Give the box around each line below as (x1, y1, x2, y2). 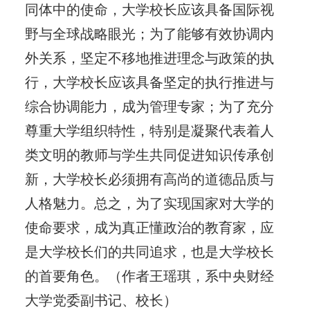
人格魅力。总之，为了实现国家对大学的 (24, 195, 274, 211)
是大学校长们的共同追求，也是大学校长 (24, 244, 274, 259)
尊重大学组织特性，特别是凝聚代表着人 (24, 122, 274, 138)
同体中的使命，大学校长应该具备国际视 (24, 1, 274, 17)
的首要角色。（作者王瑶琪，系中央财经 (24, 268, 274, 284)
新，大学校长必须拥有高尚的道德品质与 (24, 171, 274, 187)
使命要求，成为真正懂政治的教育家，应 (24, 219, 274, 235)
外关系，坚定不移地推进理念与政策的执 (24, 50, 274, 66)
